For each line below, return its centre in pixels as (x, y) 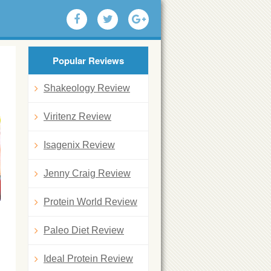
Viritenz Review (77, 116)
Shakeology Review (87, 88)
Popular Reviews (88, 60)
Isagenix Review (79, 145)
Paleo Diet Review (84, 230)
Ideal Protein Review (88, 259)
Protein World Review (90, 202)
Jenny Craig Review (87, 173)
